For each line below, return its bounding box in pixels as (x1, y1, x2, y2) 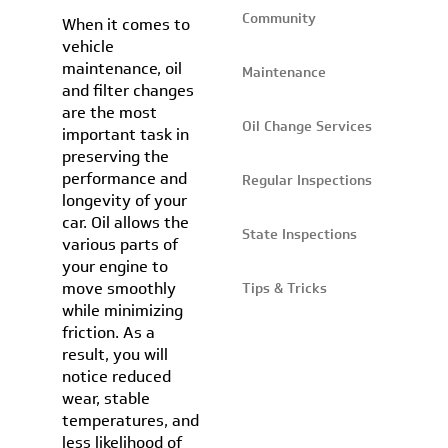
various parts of (62, 233, 179, 256)
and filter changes (62, 79, 195, 102)
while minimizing (62, 299, 184, 322)
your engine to (62, 255, 169, 278)
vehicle (62, 35, 115, 58)
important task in (62, 123, 190, 146)
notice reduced (62, 365, 172, 388)
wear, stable (62, 387, 151, 410)
